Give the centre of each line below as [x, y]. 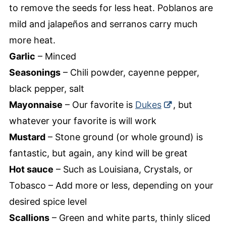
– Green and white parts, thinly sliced [130, 218]
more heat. [32, 40]
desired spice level [48, 202]
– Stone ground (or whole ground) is [124, 137]
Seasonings [35, 73]
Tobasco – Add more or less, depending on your [111, 186]
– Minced [55, 56]
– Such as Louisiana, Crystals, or [123, 169]
